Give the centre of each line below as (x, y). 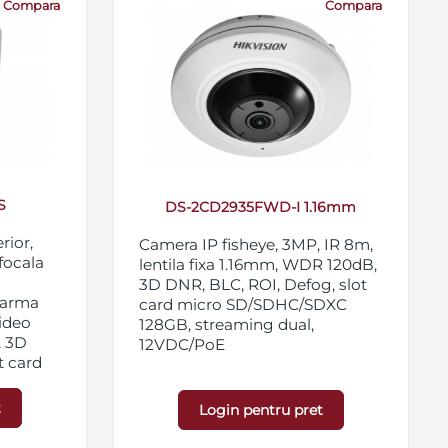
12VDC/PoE (181, 345)
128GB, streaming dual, (226, 325)
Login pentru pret (260, 410)
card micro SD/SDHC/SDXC (242, 305)
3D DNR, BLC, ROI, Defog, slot (252, 285)
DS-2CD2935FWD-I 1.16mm (261, 207)
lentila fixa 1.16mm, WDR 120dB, (257, 265)
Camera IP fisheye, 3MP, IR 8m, (255, 245)
